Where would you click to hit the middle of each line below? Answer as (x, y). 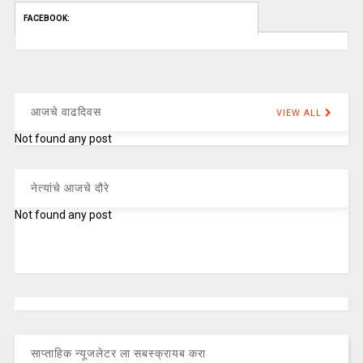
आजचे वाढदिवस (66, 112)
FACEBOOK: (46, 19)
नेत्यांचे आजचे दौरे (70, 188)
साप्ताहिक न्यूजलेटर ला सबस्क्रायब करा (118, 354)
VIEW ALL (299, 113)
